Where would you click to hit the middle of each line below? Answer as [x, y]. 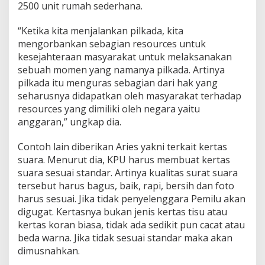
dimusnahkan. [49, 251]
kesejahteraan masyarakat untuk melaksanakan [125, 57]
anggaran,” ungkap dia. [70, 122]
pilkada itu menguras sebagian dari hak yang [118, 83]
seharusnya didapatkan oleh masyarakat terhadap [130, 96]
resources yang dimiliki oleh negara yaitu [109, 109]
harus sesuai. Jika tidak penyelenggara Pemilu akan [132, 199]
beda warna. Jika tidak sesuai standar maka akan [125, 238]
